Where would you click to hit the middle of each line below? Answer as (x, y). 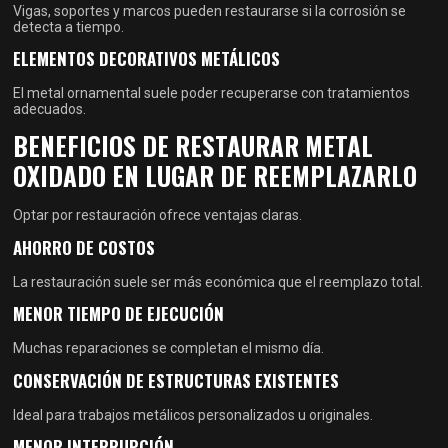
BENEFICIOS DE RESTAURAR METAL (193, 146)
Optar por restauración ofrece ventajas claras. (158, 215)
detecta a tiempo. (69, 26)
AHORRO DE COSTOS (84, 247)
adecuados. (50, 108)
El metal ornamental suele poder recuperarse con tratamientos (212, 92)
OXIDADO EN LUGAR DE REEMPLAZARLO (215, 176)
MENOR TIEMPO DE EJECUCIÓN (119, 314)
